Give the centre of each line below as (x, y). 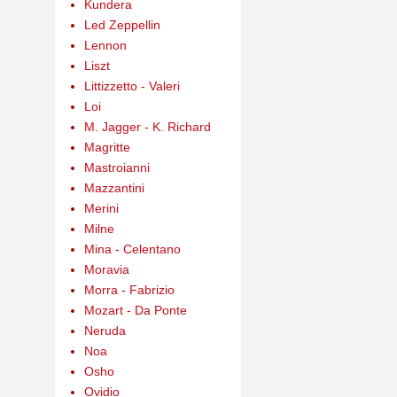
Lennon (105, 45)
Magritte (107, 147)
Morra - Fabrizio (129, 289)
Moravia (106, 269)
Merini (101, 208)
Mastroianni (117, 167)
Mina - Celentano (132, 249)
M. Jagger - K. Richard (147, 126)
